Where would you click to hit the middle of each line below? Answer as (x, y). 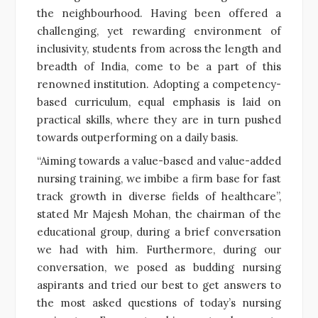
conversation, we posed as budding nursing (159, 267)
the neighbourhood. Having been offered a (159, 13)
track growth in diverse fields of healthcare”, (159, 196)
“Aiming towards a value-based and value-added (159, 160)
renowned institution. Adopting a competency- (159, 84)
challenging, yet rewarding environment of (159, 31)
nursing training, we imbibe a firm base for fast (159, 178)
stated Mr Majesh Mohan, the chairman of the (159, 214)
